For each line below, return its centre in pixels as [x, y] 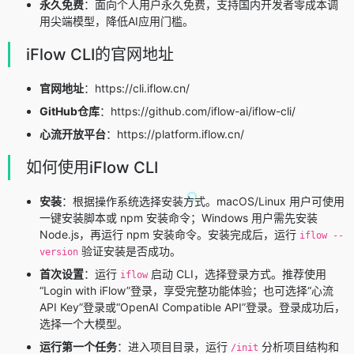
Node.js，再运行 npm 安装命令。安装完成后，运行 [169, 235]
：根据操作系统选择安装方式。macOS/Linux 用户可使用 [203, 201]
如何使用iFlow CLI [92, 168]
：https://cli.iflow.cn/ [137, 88]
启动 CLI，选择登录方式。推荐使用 [237, 274]
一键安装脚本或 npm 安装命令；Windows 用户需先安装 [179, 218]
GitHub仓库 [70, 111]
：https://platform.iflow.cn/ [175, 134]
